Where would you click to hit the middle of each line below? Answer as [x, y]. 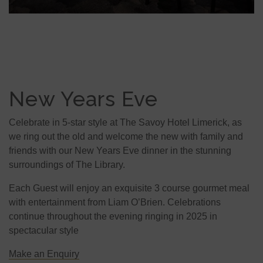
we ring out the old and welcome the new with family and [126, 136]
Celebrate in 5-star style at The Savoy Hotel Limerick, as [125, 122]
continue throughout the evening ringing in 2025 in [113, 216]
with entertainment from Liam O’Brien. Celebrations [115, 202]
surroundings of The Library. [67, 164]
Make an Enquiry [44, 254]
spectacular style [44, 230]
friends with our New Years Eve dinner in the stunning [120, 150]
